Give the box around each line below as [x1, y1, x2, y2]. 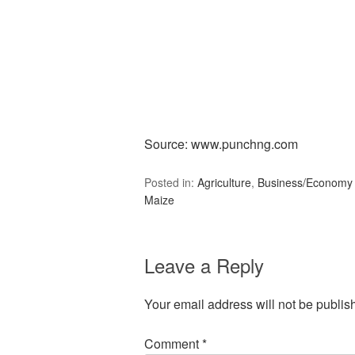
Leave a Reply [144, 251, 264, 279]
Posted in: [144, 174, 197, 190]
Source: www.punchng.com [144, 135, 298, 153]
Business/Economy [258, 174, 353, 190]
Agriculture [197, 174, 251, 190]
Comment [144, 334, 202, 353]
